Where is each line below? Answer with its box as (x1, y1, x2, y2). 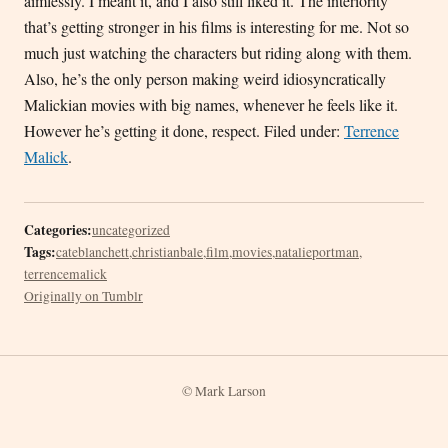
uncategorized (92, 221, 170, 239)
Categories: (24, 220, 92, 240)
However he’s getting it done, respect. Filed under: (24, 120, 344, 141)
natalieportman (275, 243, 359, 261)
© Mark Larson (182, 382, 266, 400)
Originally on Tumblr (24, 287, 143, 305)
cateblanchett (56, 243, 129, 261)
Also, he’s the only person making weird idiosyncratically (24, 68, 386, 89)
